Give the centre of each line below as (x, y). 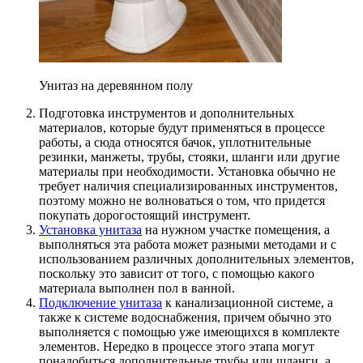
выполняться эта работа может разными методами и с (188, 244)
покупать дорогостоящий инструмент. (145, 215)
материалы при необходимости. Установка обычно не (187, 171)
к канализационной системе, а (248, 302)
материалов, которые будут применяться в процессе (182, 127)
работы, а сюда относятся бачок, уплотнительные (175, 142)
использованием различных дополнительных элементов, (196, 258)
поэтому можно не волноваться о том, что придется (182, 200)
